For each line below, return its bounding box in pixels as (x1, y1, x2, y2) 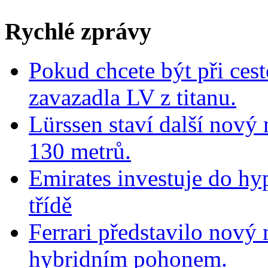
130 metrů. (29, 138, 131, 164)
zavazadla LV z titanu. (29, 84, 236, 110)
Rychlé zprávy (5, 17, 151, 45)
